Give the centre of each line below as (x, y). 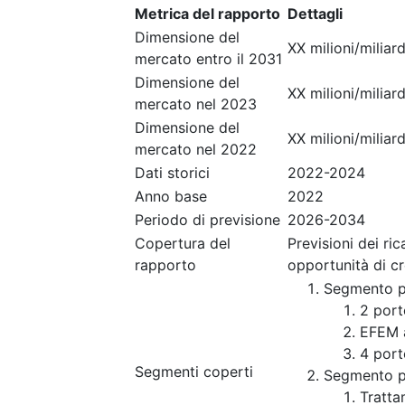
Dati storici (172, 173)
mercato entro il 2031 (208, 59)
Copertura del (183, 243)
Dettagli (315, 14)
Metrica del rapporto (207, 14)
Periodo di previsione (207, 220)
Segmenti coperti (194, 372)
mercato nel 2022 (196, 149)
